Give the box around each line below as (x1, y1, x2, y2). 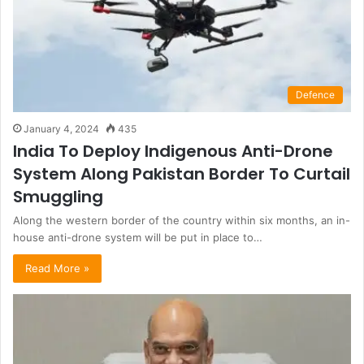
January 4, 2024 (24, 123, 99, 136)
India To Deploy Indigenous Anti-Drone (13, 140, 333, 163)
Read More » (25, 262, 89, 275)
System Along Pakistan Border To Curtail (13, 162, 350, 186)
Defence (296, 89, 335, 102)
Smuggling (13, 185, 103, 209)
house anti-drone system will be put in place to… (13, 231, 262, 245)
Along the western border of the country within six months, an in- (13, 214, 350, 227)
